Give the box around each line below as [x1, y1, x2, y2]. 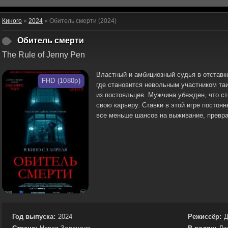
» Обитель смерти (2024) [43, 17, 117, 24]
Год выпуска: [12, 212, 55, 220]
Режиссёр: [188, 212, 221, 220]
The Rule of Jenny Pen [2, 50, 85, 59]
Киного [2, 17, 22, 24]
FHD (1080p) [41, 77, 80, 84]
